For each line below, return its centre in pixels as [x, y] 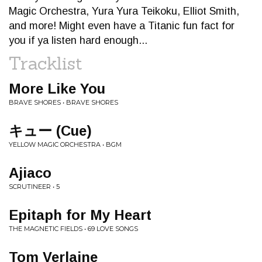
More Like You [57, 89]
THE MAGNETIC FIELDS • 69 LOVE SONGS [73, 229]
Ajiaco [30, 173]
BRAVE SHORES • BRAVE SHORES [63, 102]
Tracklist [46, 63]
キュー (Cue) [50, 131]
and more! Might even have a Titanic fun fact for [122, 26]
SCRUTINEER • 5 [34, 187]
